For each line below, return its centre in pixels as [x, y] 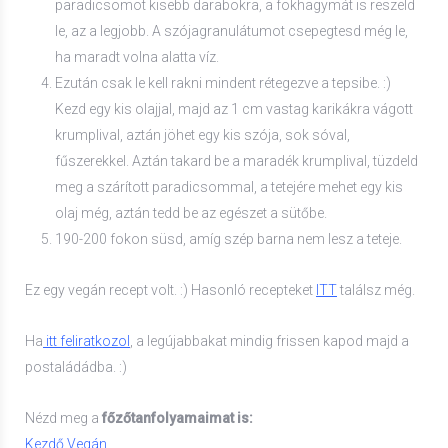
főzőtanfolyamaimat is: [177, 417]
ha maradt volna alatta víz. [137, 56]
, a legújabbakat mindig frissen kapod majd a [269, 340]
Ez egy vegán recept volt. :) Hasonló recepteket [170, 289]
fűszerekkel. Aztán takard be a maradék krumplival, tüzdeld [236, 160]
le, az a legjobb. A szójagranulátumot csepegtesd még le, [231, 30]
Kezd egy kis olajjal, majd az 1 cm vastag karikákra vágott [234, 108]
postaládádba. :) [76, 366]
